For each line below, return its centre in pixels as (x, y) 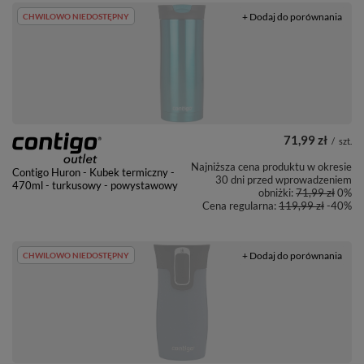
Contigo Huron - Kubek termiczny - (93, 172)
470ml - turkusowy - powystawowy (95, 185)
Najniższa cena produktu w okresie (271, 166)
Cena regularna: (240, 205)
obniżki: (277, 192)
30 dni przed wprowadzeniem (284, 179)
